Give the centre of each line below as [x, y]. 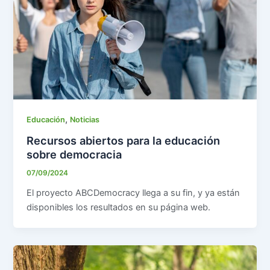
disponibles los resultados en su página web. [119, 207]
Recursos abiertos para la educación [124, 141]
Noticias [85, 120]
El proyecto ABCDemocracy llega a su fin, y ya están [133, 193]
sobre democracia [74, 155]
